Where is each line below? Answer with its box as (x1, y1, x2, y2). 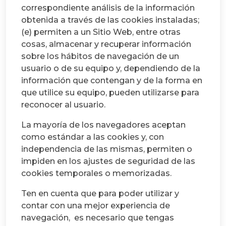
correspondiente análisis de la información (21, 3, 195, 13)
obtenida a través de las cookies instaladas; (21, 15, 199, 25)
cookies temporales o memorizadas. (21, 168, 172, 178)
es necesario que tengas (74, 212, 174, 222)
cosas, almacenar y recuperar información (21, 39, 191, 49)
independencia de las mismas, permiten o (21, 144, 192, 154)
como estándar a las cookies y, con (21, 132, 164, 142)
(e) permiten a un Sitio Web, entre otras (21, 27, 181, 37)
